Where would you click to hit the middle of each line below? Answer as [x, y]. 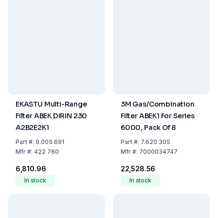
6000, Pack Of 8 [148, 127]
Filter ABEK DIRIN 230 [52, 116]
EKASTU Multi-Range [51, 104]
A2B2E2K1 [32, 127]
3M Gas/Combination [158, 104]
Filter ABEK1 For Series [158, 116]
